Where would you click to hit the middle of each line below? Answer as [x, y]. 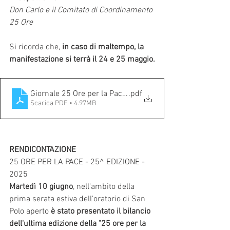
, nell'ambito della [105, 187]
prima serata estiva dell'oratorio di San [78, 199]
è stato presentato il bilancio [102, 211]
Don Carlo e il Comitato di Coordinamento [82, 10]
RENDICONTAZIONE [43, 150]
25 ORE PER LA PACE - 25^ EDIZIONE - [78, 162]
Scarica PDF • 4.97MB [63, 103]
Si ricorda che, [36, 47]
